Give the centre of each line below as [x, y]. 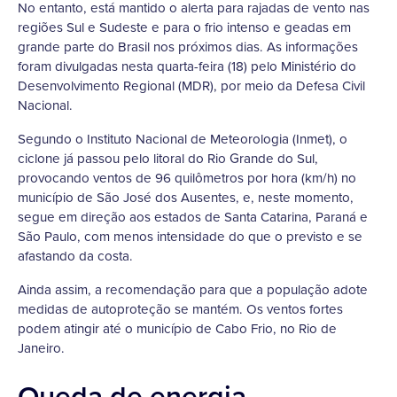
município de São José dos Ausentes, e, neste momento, [186, 198]
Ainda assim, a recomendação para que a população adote [193, 290]
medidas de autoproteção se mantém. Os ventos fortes [180, 309]
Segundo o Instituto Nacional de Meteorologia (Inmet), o [183, 139]
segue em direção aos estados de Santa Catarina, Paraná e [193, 217]
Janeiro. [41, 348]
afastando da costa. [75, 256]
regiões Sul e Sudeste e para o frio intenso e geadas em [184, 27]
